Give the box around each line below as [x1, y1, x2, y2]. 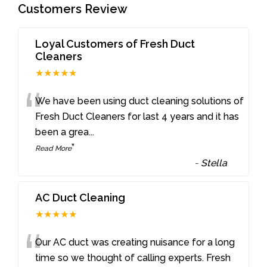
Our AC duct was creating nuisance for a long [35, 236, 235, 248]
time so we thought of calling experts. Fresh [35, 252, 231, 263]
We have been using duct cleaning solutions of [35, 95, 244, 107]
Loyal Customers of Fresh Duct [35, 37, 195, 50]
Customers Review [18, 1, 128, 16]
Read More [35, 144, 72, 153]
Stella [201, 157, 228, 169]
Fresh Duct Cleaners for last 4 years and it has [35, 110, 240, 122]
